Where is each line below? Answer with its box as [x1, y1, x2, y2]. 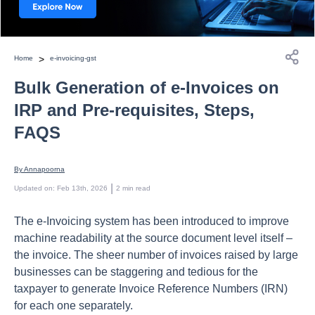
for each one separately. [14, 300, 136, 311]
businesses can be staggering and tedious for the [14, 266, 258, 278]
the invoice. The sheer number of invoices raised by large [14, 249, 298, 261]
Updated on [14, 184, 53, 192]
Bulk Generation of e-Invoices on [14, 78, 279, 97]
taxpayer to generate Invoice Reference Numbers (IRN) [14, 283, 288, 295]
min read [122, 184, 150, 192]
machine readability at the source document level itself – [14, 232, 292, 244]
